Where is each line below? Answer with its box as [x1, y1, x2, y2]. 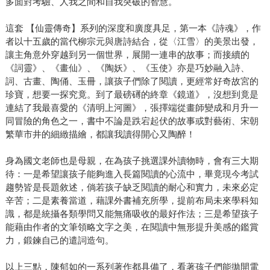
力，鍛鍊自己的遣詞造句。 [5, 234, 114, 245]
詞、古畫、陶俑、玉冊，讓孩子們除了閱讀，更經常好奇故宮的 [5, 75, 259, 86]
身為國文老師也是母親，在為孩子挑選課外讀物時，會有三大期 [5, 155, 259, 166]
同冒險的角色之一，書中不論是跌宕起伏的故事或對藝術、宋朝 [5, 115, 259, 126]
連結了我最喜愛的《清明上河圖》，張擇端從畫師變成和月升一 [5, 102, 259, 113]
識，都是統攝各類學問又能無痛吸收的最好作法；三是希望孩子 [5, 208, 259, 219]
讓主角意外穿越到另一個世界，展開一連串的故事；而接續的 [5, 49, 250, 60]
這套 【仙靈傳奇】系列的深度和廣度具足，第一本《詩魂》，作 [5, 22, 261, 33]
